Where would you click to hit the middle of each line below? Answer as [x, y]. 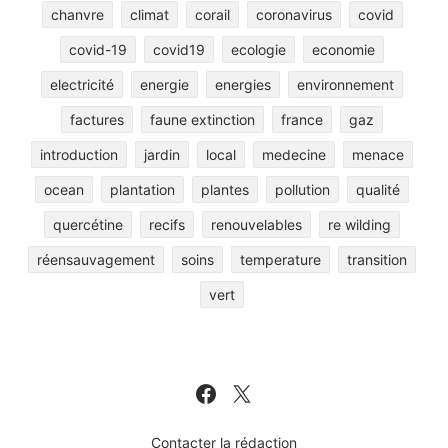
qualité [378, 190]
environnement [345, 85]
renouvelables [256, 225]
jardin [162, 155]
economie [343, 50]
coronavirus [293, 15]
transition [377, 260]
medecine [294, 155]
